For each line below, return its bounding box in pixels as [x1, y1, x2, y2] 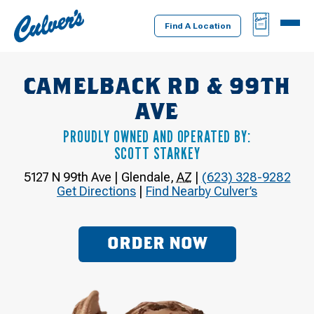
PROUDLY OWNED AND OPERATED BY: [63, 125, 251, 146]
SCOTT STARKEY [114, 142, 200, 163]
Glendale [121, 169, 170, 184]
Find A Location [165, 21, 231, 31]
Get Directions [57, 183, 136, 198]
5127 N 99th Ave [23, 169, 111, 184]
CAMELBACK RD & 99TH [23, 76, 291, 99]
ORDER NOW [107, 235, 207, 253]
